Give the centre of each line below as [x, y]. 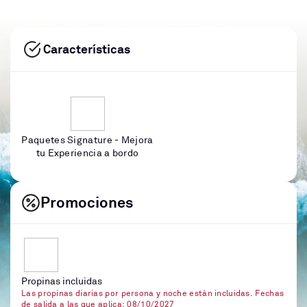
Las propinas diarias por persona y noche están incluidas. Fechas [153, 294]
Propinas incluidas [62, 281]
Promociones [87, 202]
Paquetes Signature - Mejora [87, 140]
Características [87, 49]
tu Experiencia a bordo [87, 153]
